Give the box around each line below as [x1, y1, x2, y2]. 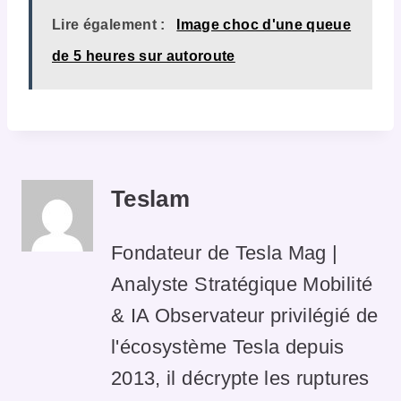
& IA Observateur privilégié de [111, 303, 379, 327]
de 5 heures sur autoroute [52, 47, 235, 64]
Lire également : [52, 16, 166, 32]
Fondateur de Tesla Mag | [111, 241, 338, 264]
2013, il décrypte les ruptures [111, 366, 370, 389]
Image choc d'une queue [176, 16, 352, 32]
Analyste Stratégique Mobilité [111, 272, 373, 295]
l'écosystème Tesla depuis [111, 335, 345, 358]
